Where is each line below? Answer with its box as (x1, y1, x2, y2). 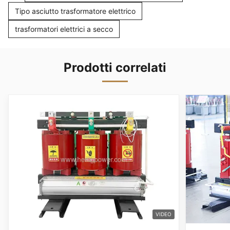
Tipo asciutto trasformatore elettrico (15, 7, 136, 16)
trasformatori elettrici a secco (15, 25, 113, 34)
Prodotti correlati (64, 60, 166, 75)
